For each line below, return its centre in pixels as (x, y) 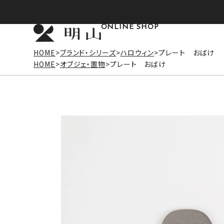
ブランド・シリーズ (88, 52)
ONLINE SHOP (130, 27)
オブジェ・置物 (83, 64)
